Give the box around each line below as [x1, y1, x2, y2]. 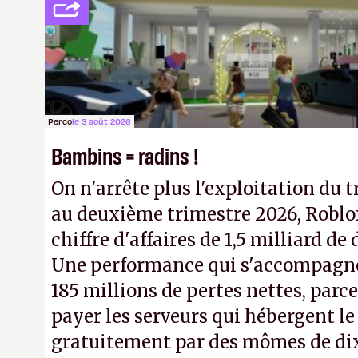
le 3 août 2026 [72, 116, 131, 126]
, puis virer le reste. [188, 18, 355, 41]
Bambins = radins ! [51, 141, 199, 169]
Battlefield [99, 18, 188, 41]
